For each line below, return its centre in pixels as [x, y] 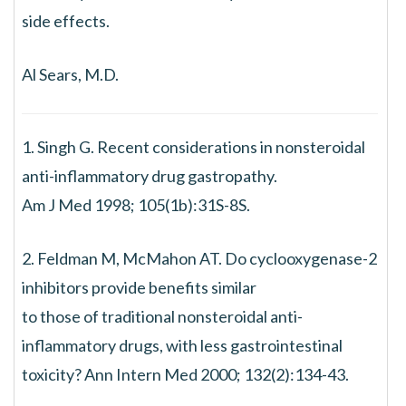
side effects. [66, 21]
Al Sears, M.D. [70, 74]
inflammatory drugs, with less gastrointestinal [182, 345]
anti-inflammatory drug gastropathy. [150, 176]
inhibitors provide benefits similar [139, 287]
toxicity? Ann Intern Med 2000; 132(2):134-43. [185, 374]
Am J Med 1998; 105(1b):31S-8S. [136, 205]
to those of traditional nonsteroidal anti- [162, 316]
